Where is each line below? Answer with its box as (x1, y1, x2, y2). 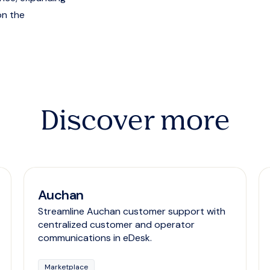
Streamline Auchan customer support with (37, 205, 225, 218)
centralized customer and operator (37, 218, 195, 231)
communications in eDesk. (37, 231, 152, 245)
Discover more (40, 109, 230, 136)
